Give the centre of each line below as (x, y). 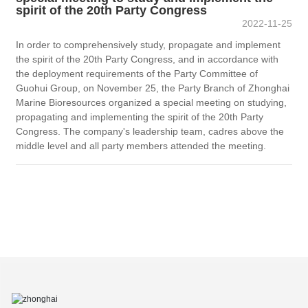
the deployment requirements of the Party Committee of (137, 74)
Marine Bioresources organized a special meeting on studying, (152, 103)
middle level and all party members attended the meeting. (141, 146)
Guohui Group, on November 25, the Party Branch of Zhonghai (153, 88)
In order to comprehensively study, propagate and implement (148, 45)
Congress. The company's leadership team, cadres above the (150, 132)
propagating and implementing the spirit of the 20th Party (140, 117)
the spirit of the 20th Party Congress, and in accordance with (147, 59)
